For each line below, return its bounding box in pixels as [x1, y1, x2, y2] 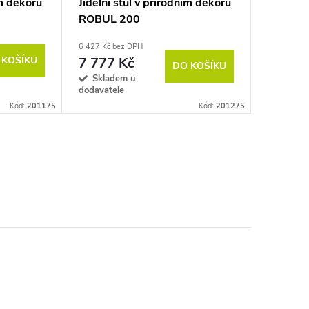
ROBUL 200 [79, 12, 140, 28]
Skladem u [92, 72, 136, 86]
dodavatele [79, 84, 124, 97]
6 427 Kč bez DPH [79, 41, 143, 52]
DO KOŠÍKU [172, 59, 226, 73]
